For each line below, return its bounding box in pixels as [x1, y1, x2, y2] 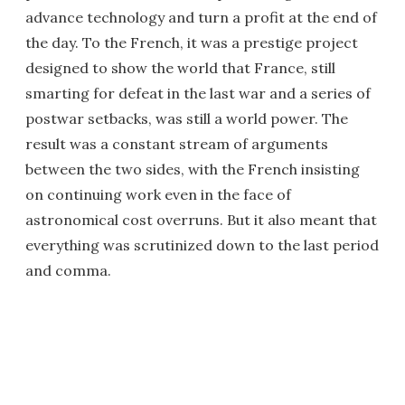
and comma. [25, 260, 111, 279]
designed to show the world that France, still [25, 58, 335, 77]
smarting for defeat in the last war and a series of [25, 83, 371, 102]
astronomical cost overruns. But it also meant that [25, 210, 377, 229]
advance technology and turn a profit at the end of [25, 7, 377, 26]
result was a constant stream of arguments [25, 134, 328, 153]
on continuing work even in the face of [25, 184, 291, 203]
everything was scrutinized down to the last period [25, 235, 379, 254]
